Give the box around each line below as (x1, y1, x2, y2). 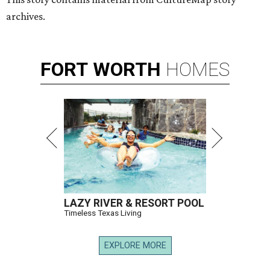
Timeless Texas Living (64, 208, 142, 218)
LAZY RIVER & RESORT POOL (64, 197, 204, 210)
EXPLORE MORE (104, 240, 166, 251)
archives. (6, 10, 45, 23)
